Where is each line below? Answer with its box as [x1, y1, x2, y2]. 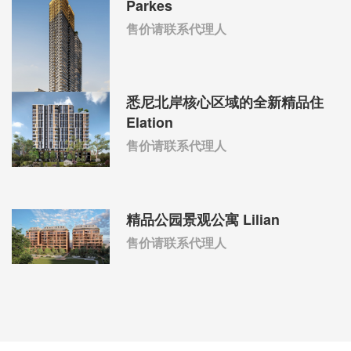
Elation [126, 112, 174, 133]
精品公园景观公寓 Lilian [126, 208, 280, 230]
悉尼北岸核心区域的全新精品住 [126, 92, 324, 113]
